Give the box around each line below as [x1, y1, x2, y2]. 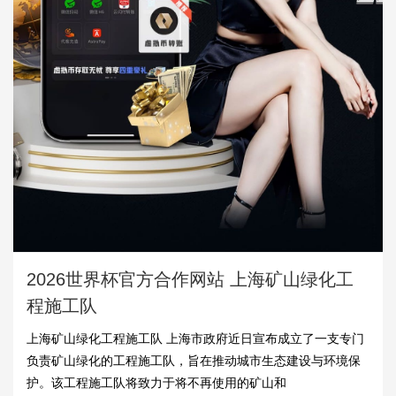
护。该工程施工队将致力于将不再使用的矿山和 [27, 375, 286, 390]
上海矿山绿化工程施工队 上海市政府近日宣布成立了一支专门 [27, 331, 364, 346]
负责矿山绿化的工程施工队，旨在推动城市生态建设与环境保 [27, 353, 361, 368]
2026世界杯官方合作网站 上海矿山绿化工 [27, 269, 354, 289]
